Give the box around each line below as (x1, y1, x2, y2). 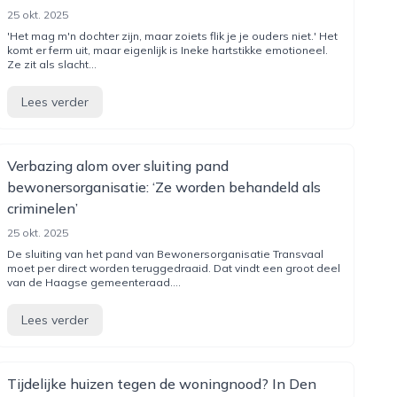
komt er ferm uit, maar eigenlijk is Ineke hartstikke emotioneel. (6, 43, 328, 57)
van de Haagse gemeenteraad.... (6, 276, 181, 289)
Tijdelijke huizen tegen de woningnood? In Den (6, 375, 316, 393)
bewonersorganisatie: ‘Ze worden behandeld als (6, 178, 321, 196)
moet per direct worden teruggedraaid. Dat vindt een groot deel (6, 261, 340, 275)
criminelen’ (6, 199, 78, 217)
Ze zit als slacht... (6, 58, 97, 71)
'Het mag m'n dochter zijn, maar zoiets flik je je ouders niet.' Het (6, 29, 338, 43)
